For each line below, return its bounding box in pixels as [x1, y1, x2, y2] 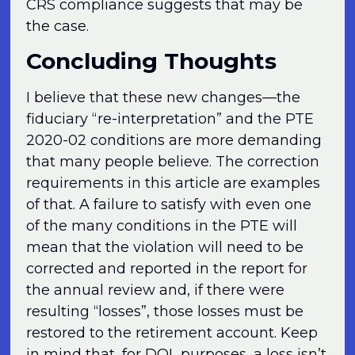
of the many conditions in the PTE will [26, 217, 298, 235]
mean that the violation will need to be [26, 239, 304, 257]
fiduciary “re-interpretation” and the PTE [26, 110, 315, 128]
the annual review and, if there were [26, 281, 285, 300]
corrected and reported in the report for [26, 260, 308, 278]
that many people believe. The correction [26, 153, 320, 171]
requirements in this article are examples [26, 174, 321, 193]
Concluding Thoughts [26, 48, 277, 75]
